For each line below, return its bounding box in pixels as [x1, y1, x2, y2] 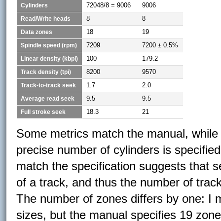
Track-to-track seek [21, 82, 76, 88]
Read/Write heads [21, 15, 71, 22]
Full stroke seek [21, 109, 66, 115]
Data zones [21, 29, 53, 35]
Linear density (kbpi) [21, 55, 78, 62]
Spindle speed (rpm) [21, 42, 77, 48]
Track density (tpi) [21, 69, 72, 75]
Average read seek [21, 95, 75, 102]
